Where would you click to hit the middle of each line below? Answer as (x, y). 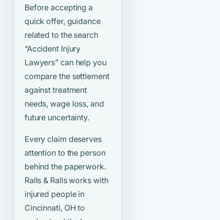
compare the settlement (67, 76)
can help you (82, 63)
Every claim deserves (63, 139)
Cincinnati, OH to (55, 208)
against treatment (56, 90)
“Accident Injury (53, 49)
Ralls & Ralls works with (66, 180)
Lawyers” (41, 63)
